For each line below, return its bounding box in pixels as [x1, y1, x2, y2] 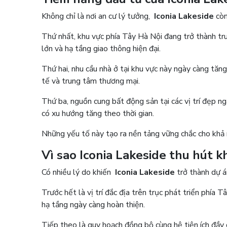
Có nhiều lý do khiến [42, 166, 116, 178]
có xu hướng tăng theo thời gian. [42, 107, 159, 119]
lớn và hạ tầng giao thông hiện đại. [42, 43, 165, 54]
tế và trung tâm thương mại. [42, 75, 144, 87]
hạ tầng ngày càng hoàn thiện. [42, 199, 149, 210]
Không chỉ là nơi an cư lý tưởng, [42, 10, 155, 22]
